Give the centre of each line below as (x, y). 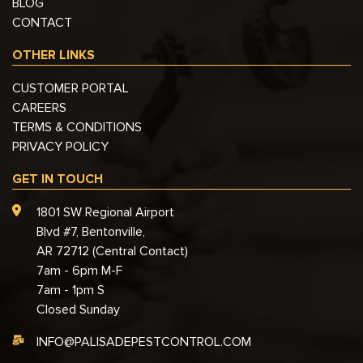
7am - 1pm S (70, 290)
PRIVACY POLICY (60, 146)
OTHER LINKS (53, 55)
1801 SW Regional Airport (105, 212)
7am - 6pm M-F (79, 270)
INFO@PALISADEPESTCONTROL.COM (144, 342)
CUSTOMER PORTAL (70, 88)
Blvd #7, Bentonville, (91, 231)
